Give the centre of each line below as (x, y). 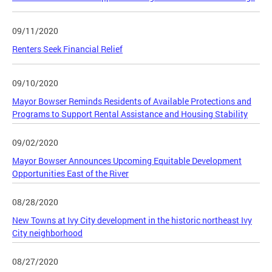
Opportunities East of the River (70, 173)
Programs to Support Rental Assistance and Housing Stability (130, 114)
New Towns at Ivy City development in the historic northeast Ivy (132, 220)
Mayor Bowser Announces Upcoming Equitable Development (127, 160)
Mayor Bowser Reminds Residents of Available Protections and (132, 101)
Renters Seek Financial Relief (67, 49)
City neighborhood (47, 233)
